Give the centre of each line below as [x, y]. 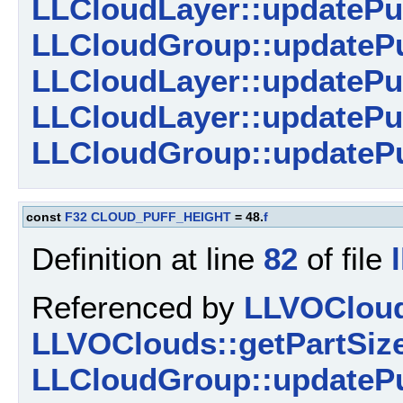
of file [345, 258]
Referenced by [138, 307]
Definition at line [148, 258]
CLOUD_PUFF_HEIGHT [161, 217]
